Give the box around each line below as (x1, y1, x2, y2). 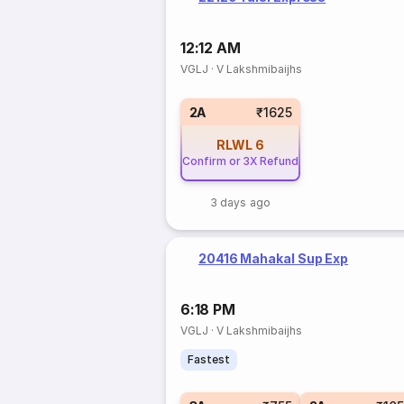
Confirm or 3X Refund (181, 154, 299, 168)
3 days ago (210, 196, 271, 209)
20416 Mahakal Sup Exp (198, 251, 349, 266)
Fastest (188, 353, 231, 366)
